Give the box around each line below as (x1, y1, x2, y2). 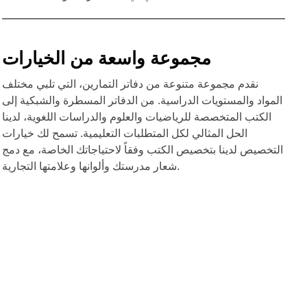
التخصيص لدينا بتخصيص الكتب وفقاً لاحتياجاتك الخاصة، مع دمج (1, 143, 283, 156)
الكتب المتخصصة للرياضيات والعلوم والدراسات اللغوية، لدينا (1, 110, 271, 123)
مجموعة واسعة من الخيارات (1, 47, 211, 69)
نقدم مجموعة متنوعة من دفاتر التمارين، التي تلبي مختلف (1, 77, 258, 90)
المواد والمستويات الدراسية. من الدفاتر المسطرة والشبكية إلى (1, 94, 282, 106)
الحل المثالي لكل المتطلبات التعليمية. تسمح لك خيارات (1, 127, 247, 139)
